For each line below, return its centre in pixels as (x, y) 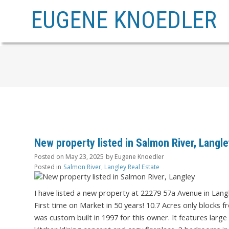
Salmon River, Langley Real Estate (111, 167)
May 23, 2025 (85, 157)
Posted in (48, 167)
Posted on (50, 157)
